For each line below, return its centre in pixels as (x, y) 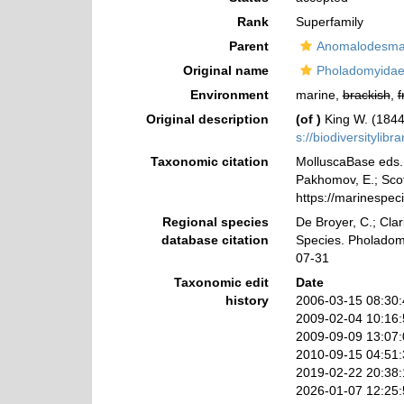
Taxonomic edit (221, 282)
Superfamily (329, 22)
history (247, 300)
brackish (366, 95)
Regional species (215, 222)
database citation (215, 240)
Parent (248, 46)
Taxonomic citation (209, 161)
